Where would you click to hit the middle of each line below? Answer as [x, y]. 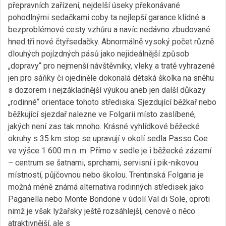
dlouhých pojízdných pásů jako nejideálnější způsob [99, 54]
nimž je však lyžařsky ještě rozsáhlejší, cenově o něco [102, 211]
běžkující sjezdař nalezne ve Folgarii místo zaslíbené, [102, 114]
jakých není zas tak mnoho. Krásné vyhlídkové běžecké [104, 126]
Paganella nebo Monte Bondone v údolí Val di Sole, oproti [109, 199]
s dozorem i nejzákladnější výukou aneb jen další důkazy [107, 90]
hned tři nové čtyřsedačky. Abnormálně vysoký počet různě [111, 42]
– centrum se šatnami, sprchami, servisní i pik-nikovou [103, 163]
